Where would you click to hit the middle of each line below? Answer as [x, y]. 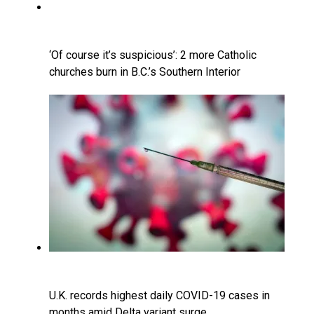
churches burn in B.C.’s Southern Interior [145, 71]
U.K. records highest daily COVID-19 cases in [159, 295]
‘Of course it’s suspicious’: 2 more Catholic [153, 55]
